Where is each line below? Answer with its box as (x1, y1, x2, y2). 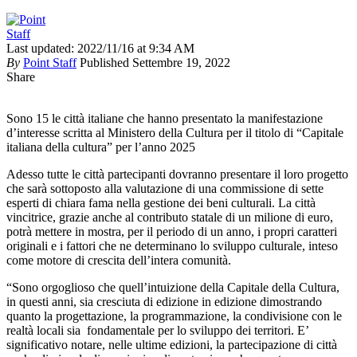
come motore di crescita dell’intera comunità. (6, 253, 231, 268)
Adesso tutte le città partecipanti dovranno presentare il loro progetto (6, 167, 348, 182)
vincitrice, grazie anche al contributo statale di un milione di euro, (6, 210, 333, 225)
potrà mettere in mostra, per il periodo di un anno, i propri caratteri (6, 225, 337, 239)
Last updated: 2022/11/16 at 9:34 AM (6, 41, 194, 56)
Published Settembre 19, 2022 (80, 56, 230, 70)
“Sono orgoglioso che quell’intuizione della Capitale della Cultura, (6, 280, 339, 295)
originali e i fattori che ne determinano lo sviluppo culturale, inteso (6, 239, 338, 253)
